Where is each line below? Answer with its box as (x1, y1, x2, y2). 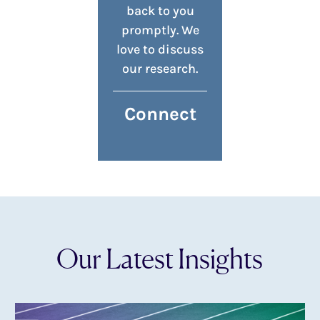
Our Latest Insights (56, 242, 264, 276)
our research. (122, 61, 198, 77)
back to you (126, 3, 194, 19)
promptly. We (121, 22, 199, 39)
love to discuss (116, 41, 204, 58)
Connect (124, 103, 196, 126)
